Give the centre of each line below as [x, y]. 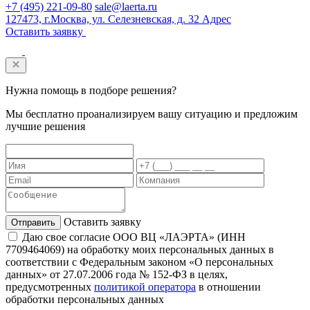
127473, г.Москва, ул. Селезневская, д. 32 [102, 19]
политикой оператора [145, 286]
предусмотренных [50, 286]
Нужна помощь [42, 90]
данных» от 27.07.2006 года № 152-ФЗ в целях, [117, 274]
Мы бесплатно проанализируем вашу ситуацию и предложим [152, 113]
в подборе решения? [127, 90]
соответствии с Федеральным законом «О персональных [139, 262]
